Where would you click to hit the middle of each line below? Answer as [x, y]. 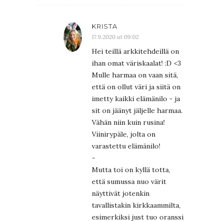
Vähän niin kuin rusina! [128, 123]
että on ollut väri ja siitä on [136, 87]
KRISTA [105, 26]
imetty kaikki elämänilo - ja [136, 99]
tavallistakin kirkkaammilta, [136, 205]
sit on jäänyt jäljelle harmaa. [137, 111]
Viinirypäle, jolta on [124, 134]
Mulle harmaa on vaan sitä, [135, 75]
